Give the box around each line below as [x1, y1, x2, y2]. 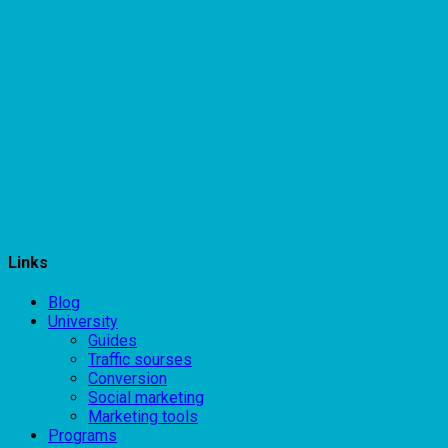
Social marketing [88, 388, 204, 408]
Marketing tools [88, 407, 198, 427]
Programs [48, 426, 117, 446]
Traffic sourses [88, 350, 192, 370]
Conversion [88, 369, 167, 389]
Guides [88, 331, 137, 351]
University [48, 312, 118, 332]
